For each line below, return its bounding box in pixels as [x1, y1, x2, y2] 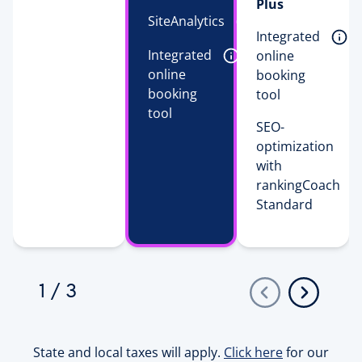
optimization [256, 137, 335, 155]
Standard [256, 195, 314, 213]
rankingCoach [256, 175, 341, 194]
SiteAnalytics [147, 12, 228, 30]
